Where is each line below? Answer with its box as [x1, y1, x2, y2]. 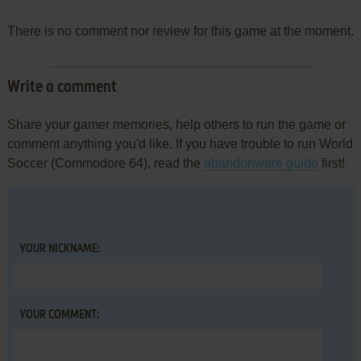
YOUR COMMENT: [19, 309, 99, 321]
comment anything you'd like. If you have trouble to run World [6, 136, 353, 151]
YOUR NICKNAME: [19, 243, 100, 255]
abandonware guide [203, 156, 318, 170]
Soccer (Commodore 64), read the [6, 156, 204, 170]
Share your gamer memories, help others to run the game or [6, 117, 346, 131]
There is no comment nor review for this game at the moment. [6, 23, 354, 38]
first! [317, 156, 345, 170]
